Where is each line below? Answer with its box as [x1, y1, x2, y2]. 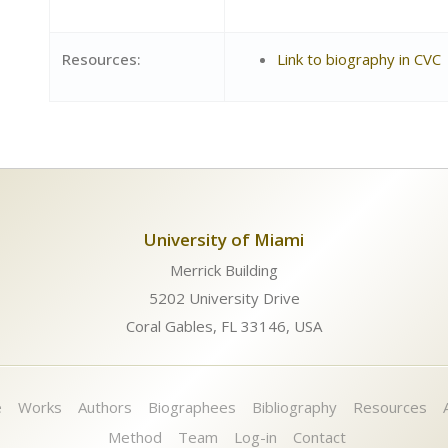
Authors [77, 397, 132, 417]
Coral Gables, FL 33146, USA [126, 316, 322, 336]
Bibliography [251, 397, 337, 417]
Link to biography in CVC [276, 49, 441, 69]
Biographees [147, 397, 236, 417]
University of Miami [144, 228, 304, 251]
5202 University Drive [148, 288, 300, 308]
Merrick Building [170, 260, 278, 280]
